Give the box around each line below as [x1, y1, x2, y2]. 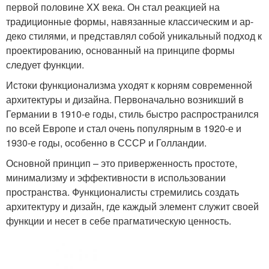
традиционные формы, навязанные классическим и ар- [6, 14, 253, 29]
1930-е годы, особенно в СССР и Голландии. [6, 136, 207, 150]
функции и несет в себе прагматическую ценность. [6, 214, 231, 228]
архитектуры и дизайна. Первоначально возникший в [6, 92, 244, 107]
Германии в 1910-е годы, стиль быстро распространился [6, 107, 259, 121]
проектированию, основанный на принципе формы [6, 43, 235, 58]
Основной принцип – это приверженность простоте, [6, 156, 237, 171]
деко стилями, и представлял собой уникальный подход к [6, 29, 262, 43]
